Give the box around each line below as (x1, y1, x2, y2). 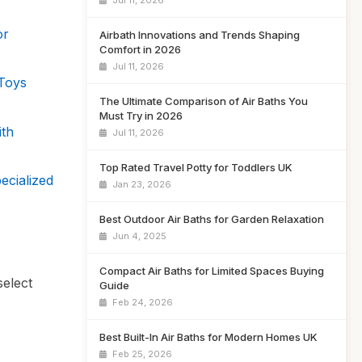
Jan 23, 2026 (110, 179, 171, 190)
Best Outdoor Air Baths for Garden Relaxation (99, 213, 324, 225)
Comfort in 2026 (99, 43, 181, 56)
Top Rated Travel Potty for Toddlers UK (99, 161, 293, 174)
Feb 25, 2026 (110, 348, 172, 360)
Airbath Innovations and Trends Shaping (99, 28, 300, 41)
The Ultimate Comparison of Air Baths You (99, 95, 308, 107)
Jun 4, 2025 (110, 230, 166, 242)
